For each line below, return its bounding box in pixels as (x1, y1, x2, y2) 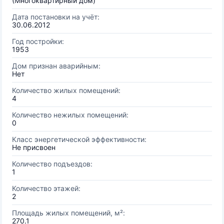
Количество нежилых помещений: (12, 110, 128, 119)
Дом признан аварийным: (12, 61, 100, 70)
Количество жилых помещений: (12, 86, 120, 94)
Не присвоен (12, 143, 55, 151)
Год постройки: (12, 37, 64, 45)
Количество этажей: (12, 184, 80, 192)
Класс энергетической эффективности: (12, 135, 146, 143)
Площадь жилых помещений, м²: (12, 208, 125, 217)
